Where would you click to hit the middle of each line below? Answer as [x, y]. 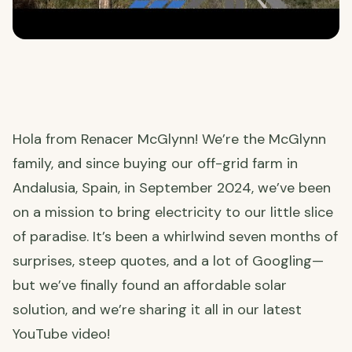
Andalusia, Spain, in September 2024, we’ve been [172, 188]
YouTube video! [61, 334]
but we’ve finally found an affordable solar [150, 286]
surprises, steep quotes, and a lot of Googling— [168, 261]
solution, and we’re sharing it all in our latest [157, 310]
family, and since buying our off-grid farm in [155, 164]
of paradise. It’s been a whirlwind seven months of [175, 237]
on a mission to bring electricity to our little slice [173, 213]
